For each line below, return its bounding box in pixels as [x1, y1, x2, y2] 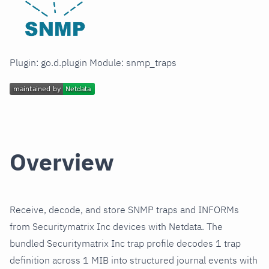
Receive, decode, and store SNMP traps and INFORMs [10, 204, 239, 216]
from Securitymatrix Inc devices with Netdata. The [10, 220, 223, 233]
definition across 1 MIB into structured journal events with [10, 254, 258, 267]
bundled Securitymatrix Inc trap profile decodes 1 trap [10, 237, 241, 250]
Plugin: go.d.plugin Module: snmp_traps [10, 56, 177, 69]
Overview [10, 147, 114, 178]
